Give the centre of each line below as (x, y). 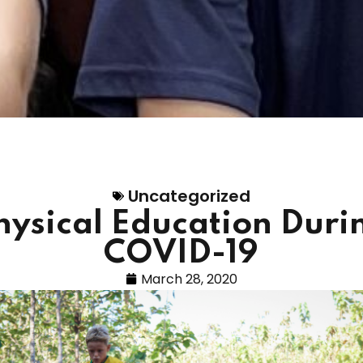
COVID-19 (181, 253)
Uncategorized (189, 196)
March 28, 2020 (189, 279)
